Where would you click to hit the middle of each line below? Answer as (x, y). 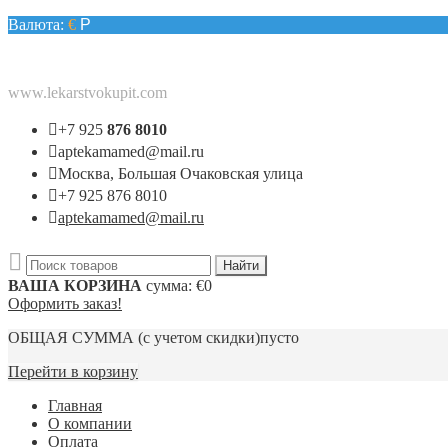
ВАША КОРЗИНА (75, 285)
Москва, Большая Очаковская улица (180, 173)
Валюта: (38, 24)
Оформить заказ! (65, 303)
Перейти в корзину (73, 371)
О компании (90, 423)
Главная (75, 405)
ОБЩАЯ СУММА (71, 337)
